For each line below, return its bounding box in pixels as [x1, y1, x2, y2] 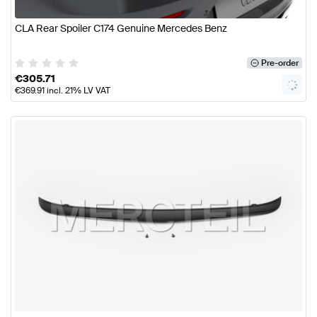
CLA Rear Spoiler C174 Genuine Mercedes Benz [15, 22, 227, 35]
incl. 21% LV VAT [45, 84, 110, 96]
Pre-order [260, 57, 299, 69]
